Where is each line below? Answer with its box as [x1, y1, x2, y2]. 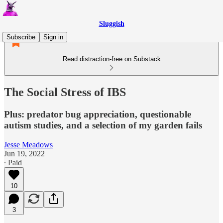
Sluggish [99, 20, 124, 27]
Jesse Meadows [4, 140, 53, 149]
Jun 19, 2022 [4, 149, 45, 158]
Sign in [43, 33, 63, 41]
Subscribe [6, 33, 35, 41]
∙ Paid [4, 158, 22, 167]
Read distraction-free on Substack [62, 55, 161, 63]
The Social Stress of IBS [4, 85, 126, 99]
